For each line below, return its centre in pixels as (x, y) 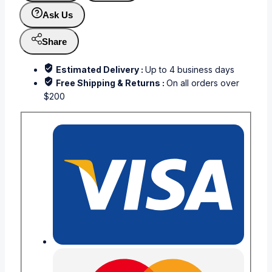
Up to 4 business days (190, 70)
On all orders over (203, 83)
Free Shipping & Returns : (111, 83)
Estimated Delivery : (100, 70)
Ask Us (58, 15)
